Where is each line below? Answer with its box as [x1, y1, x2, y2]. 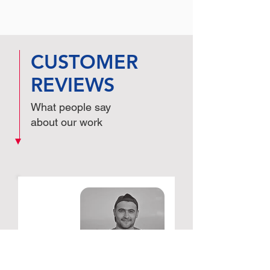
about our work [31, 116, 102, 128]
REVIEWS [31, 72, 115, 96]
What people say [31, 101, 111, 113]
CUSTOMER [31, 49, 138, 74]
